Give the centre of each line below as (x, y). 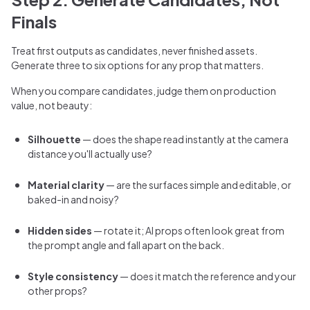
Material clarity (66, 184)
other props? (57, 290)
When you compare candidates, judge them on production (144, 90)
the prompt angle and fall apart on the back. (126, 245)
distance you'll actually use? (90, 153)
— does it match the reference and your (207, 276)
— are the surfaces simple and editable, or (198, 184)
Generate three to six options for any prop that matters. (137, 65)
